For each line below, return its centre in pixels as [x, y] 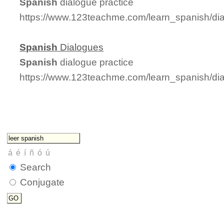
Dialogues [81, 47]
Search [36, 167]
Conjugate [42, 182]
